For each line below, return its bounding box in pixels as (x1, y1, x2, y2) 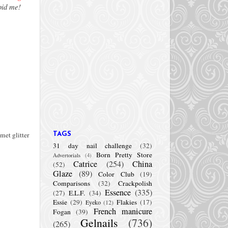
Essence (104, 186, 131, 198)
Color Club (98, 169, 134, 179)
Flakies (117, 197, 137, 207)
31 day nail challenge (53, 140, 132, 150)
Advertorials (53, 151, 80, 159)
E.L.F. (69, 188, 85, 197)
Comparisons (53, 178, 90, 188)
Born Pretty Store (96, 150, 152, 159)
